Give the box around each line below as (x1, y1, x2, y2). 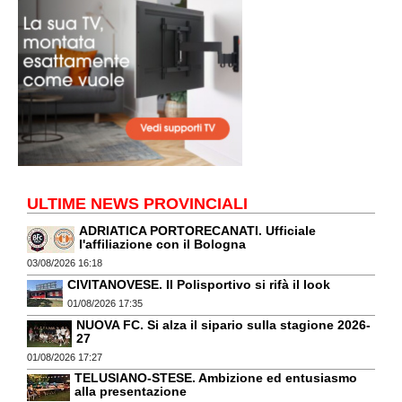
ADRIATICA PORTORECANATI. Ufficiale (79, 223, 316, 239)
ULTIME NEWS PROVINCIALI (27, 195, 248, 214)
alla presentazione (74, 384, 187, 399)
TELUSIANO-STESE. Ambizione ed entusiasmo (74, 371, 357, 386)
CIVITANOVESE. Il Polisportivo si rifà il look (67, 276, 330, 292)
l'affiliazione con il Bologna (79, 237, 246, 252)
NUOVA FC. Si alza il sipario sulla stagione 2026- (76, 317, 371, 332)
